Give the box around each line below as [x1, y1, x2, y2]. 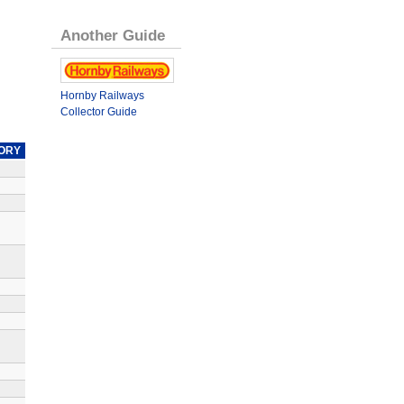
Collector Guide [60, 105, 137, 118]
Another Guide [60, 25, 165, 44]
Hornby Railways [60, 88, 144, 102]
